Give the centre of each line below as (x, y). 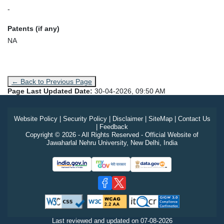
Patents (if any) (33, 28)
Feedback (114, 126)
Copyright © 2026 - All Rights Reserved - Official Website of (112, 134)
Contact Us (194, 118)
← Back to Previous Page (52, 81)
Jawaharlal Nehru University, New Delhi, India (112, 142)
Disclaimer (127, 118)
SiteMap (160, 118)
